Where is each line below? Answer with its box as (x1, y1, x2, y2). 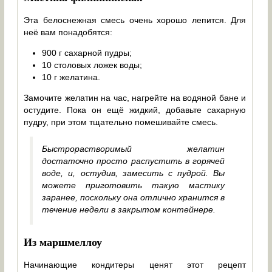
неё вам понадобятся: (24, 27, 113, 37)
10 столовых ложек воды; (42, 59, 143, 70)
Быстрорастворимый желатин (42, 143, 225, 154)
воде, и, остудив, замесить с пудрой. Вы (42, 168, 225, 178)
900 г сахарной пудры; (42, 47, 132, 58)
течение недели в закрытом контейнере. (42, 204, 216, 214)
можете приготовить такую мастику (42, 180, 225, 190)
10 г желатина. (42, 72, 101, 82)
